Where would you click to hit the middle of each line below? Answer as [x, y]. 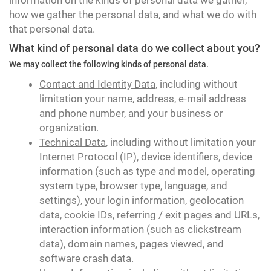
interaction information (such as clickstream [140, 229]
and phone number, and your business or [131, 113]
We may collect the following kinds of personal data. [109, 64]
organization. [69, 128]
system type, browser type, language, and [133, 186]
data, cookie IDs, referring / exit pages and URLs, [149, 215]
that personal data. [52, 29]
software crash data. [87, 258]
